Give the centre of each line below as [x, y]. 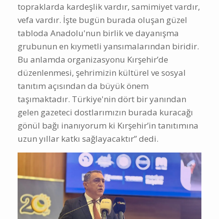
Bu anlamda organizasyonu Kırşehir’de [93, 59]
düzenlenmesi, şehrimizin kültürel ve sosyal [102, 72]
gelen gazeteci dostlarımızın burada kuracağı [105, 112]
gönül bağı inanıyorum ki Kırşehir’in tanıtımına [108, 125]
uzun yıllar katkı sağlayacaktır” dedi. [88, 138]
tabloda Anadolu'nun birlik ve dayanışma [98, 33]
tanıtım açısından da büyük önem [83, 86]
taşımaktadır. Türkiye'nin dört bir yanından [102, 99]
